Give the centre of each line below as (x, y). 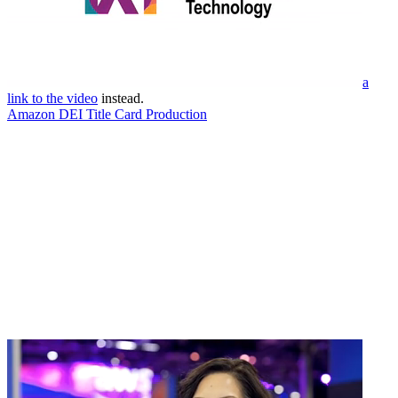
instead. (123, 98)
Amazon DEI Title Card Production (107, 114)
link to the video (52, 98)
